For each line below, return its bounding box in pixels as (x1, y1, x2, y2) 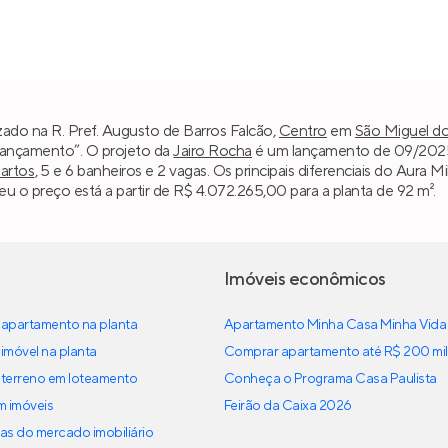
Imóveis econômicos (224, 268, 386, 292)
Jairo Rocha (173, 140, 252, 161)
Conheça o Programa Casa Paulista (224, 370, 437, 389)
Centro (278, 120, 327, 141)
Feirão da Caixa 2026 (224, 397, 352, 416)
